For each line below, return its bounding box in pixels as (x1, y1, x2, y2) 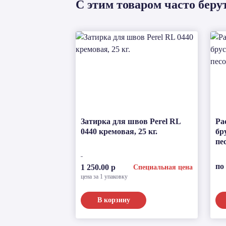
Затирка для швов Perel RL (81, 117, 181, 126)
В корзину (97, 196, 130, 204)
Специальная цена (133, 163, 193, 171)
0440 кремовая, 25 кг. (81, 127, 157, 136)
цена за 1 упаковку (81, 173, 128, 180)
